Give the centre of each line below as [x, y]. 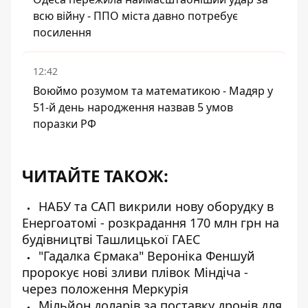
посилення [62, 32]
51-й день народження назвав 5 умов [133, 107]
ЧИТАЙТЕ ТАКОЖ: [95, 176]
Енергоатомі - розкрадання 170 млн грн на [151, 223]
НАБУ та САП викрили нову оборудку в [154, 206]
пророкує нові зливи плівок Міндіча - [135, 272]
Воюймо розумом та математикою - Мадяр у [153, 91]
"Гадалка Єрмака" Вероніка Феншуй [145, 256]
